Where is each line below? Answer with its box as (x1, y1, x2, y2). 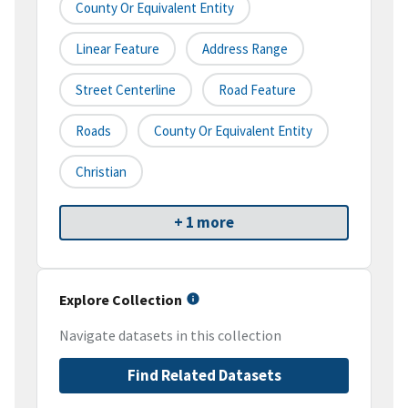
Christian (76, 163, 127, 181)
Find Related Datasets (127, 365, 281, 386)
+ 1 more (174, 212, 234, 233)
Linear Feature (76, 40, 159, 58)
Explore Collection (59, 291, 182, 310)
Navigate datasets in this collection (59, 326, 281, 345)
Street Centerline (76, 81, 176, 99)
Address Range (202, 40, 288, 58)
